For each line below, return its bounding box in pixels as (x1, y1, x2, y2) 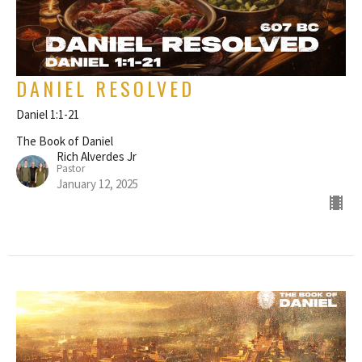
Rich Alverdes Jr (57, 148, 137, 164)
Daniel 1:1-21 (16, 106, 79, 122)
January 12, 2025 (57, 175, 138, 192)
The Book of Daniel (16, 133, 113, 149)
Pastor (57, 161, 85, 175)
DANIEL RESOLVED (16, 73, 195, 103)
